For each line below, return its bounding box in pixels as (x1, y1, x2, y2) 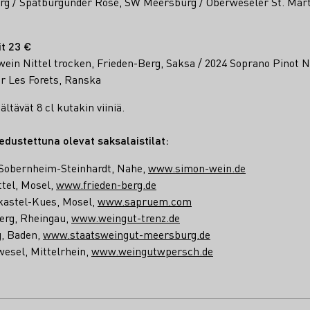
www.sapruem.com (98, 193, 192, 208)
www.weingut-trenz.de (71, 210, 180, 225)
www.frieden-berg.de (56, 176, 156, 192)
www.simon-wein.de (148, 160, 246, 175)
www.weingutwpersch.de (91, 243, 213, 258)
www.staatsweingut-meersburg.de (43, 226, 210, 241)
